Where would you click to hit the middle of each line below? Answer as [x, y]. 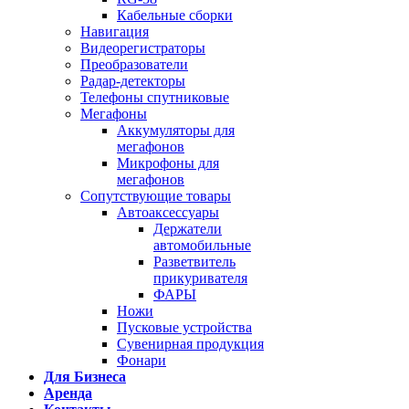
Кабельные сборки [175, 16]
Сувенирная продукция [190, 344]
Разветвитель [194, 262]
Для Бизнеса [85, 377]
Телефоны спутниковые [155, 98]
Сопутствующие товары [156, 196]
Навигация [115, 32]
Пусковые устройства [184, 328]
